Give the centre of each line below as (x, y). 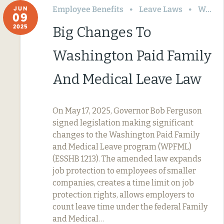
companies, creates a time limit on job (123, 182)
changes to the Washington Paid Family (126, 134)
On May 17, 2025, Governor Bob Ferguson (127, 110)
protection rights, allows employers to (123, 194)
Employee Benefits (88, 9)
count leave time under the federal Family (130, 206)
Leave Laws (161, 9)
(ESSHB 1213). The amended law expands (127, 158)
